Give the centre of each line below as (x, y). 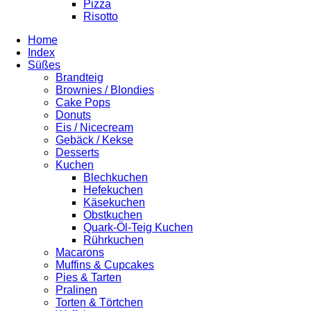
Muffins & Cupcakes (105, 265)
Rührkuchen (114, 240)
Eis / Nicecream (94, 127)
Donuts (73, 115)
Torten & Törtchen (99, 302)
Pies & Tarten (89, 277)
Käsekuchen (114, 202)
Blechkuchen (116, 177)
